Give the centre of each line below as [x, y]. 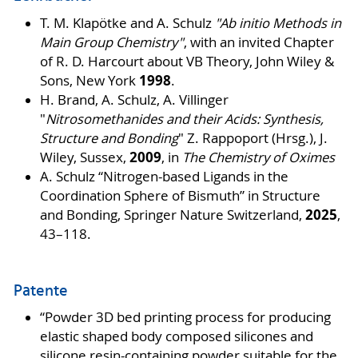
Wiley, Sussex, [84, 157]
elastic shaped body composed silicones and [176, 337]
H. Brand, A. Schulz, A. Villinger [134, 99]
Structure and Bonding [109, 138]
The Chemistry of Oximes [258, 157]
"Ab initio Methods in [278, 23]
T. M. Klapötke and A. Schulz [127, 23]
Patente [40, 291]
